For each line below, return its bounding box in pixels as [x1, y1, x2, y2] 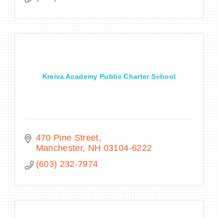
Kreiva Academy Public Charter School [42, 72, 176, 80]
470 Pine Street [36, 132, 99, 143]
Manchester [36, 143, 83, 153]
